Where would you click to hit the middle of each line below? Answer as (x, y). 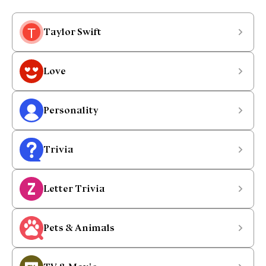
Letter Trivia (74, 189)
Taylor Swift (72, 32)
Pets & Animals (79, 228)
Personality (71, 110)
